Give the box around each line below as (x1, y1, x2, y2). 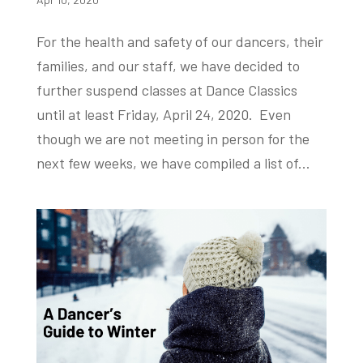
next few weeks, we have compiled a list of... (36, 154, 310, 173)
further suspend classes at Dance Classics (36, 81, 297, 100)
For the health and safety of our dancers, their (36, 32, 323, 51)
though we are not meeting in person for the (36, 130, 310, 148)
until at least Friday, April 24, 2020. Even (36, 105, 291, 124)
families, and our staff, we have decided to (36, 57, 300, 75)
